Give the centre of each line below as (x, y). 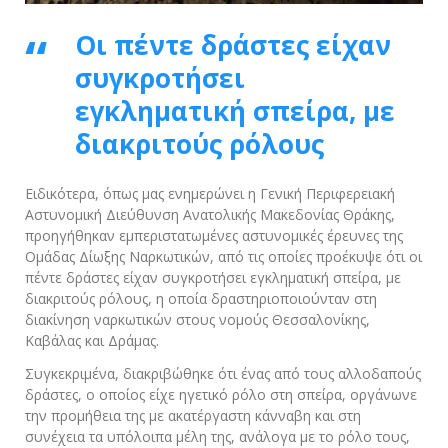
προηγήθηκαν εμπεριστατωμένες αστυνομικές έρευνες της (214, 235)
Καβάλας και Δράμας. (92, 340)
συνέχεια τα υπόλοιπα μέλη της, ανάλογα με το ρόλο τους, (217, 436)
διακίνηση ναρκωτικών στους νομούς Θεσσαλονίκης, (197, 319)
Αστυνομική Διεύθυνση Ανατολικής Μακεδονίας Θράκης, (210, 214)
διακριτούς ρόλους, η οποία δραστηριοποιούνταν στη (201, 298)
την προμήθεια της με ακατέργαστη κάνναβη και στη (193, 415)
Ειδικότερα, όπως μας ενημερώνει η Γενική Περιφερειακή (210, 193)
